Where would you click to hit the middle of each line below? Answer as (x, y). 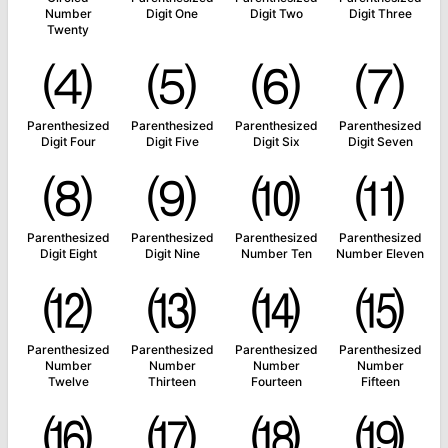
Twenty (68, 29)
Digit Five (172, 141)
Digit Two (276, 13)
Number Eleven (380, 253)
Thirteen (172, 381)
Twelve (68, 381)
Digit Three (380, 13)
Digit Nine (172, 253)
